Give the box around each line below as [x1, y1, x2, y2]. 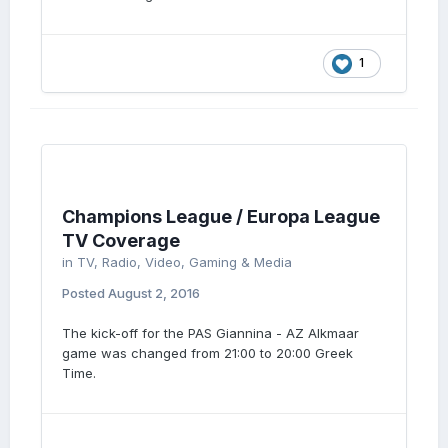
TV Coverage [62, 230, 180, 251]
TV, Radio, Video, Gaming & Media [77, 254, 292, 270]
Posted [62, 285, 108, 301]
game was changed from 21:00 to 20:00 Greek [62, 345, 353, 361]
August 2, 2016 [108, 285, 200, 301]
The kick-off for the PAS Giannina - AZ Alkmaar [62, 325, 359, 341]
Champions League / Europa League [62, 206, 380, 227]
